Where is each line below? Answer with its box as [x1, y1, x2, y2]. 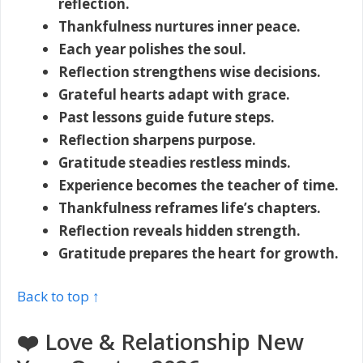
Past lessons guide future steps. [58, 107, 275, 126]
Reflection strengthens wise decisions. [58, 62, 321, 81]
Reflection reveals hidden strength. [58, 220, 301, 240]
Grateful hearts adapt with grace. [58, 84, 290, 104]
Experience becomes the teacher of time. [58, 175, 339, 194]
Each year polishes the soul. [58, 39, 246, 58]
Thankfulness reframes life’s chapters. [58, 198, 321, 217]
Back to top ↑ [17, 287, 100, 306]
